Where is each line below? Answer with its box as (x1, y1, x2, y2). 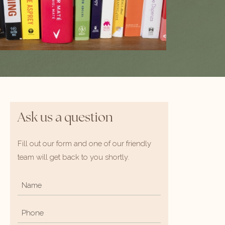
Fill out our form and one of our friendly (17, 139, 151, 149)
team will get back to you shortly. (17, 153, 129, 162)
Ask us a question (17, 112, 113, 125)
